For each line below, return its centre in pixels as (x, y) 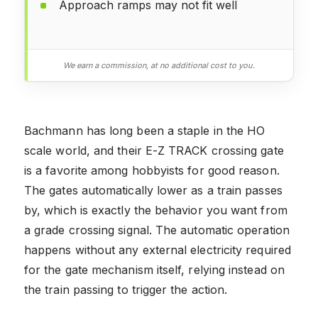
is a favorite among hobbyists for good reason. (152, 170)
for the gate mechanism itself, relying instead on (154, 269)
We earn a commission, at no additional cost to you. (159, 65)
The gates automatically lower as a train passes (153, 190)
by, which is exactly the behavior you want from (156, 210)
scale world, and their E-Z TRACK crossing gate (154, 150)
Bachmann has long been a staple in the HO (145, 130)
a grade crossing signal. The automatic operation (157, 230)
